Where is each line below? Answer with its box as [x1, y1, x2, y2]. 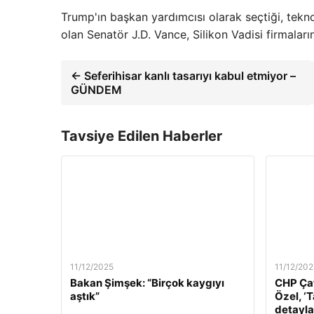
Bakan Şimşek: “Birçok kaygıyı [70, 276, 224, 289]
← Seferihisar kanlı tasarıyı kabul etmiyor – [71, 69, 296, 83]
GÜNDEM [71, 83, 122, 97]
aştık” [70, 289, 100, 303]
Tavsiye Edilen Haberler [61, 128, 222, 144]
